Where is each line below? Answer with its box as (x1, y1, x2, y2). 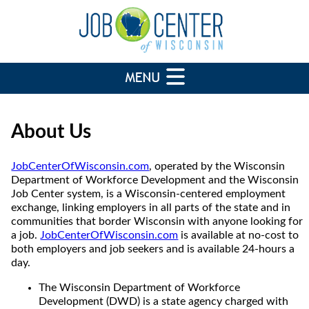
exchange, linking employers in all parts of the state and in (11, 201, 291, 213)
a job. (11, 229, 41, 241)
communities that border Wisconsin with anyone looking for (11, 215, 303, 227)
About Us (11, 121, 92, 141)
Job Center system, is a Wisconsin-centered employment (11, 188, 286, 199)
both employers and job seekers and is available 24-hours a (11, 243, 295, 255)
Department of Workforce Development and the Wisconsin (11, 174, 299, 186)
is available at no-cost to (178, 229, 299, 241)
